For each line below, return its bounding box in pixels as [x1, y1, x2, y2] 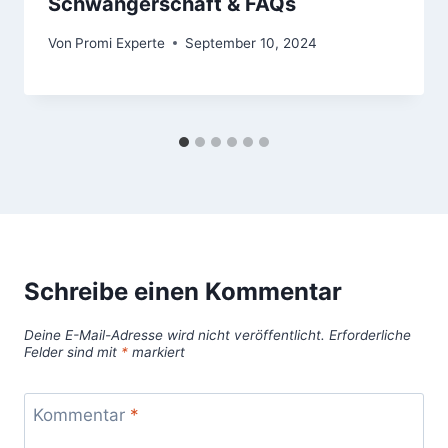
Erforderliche [329, 327, 411, 343]
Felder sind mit [24, 344, 121, 360]
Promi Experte [75, 34, 166, 51]
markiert [128, 344, 185, 360]
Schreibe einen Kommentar [24, 276, 342, 306]
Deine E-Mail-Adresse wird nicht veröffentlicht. [24, 327, 325, 343]
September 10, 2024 [185, 34, 318, 51]
